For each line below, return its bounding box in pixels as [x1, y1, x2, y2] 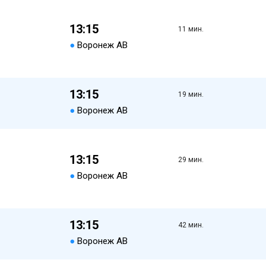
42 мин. [178, 221, 204, 229]
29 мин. [178, 156, 204, 164]
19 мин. [178, 90, 204, 99]
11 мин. [178, 25, 204, 33]
